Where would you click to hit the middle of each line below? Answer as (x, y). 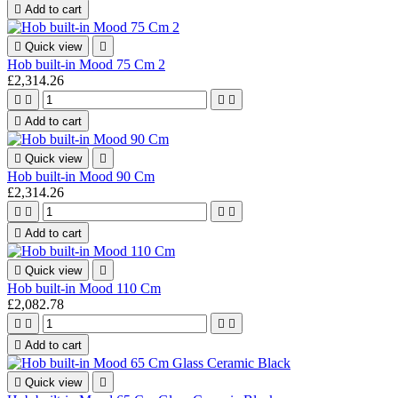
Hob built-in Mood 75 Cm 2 (86, 64)
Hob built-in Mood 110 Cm (84, 288)
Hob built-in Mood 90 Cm (81, 176)
